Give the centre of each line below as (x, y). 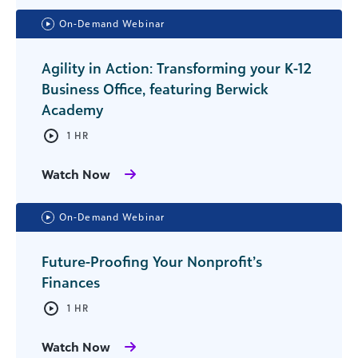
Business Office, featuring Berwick (155, 89)
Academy (74, 109)
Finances (71, 282)
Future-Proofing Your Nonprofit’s (152, 261)
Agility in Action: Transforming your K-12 (177, 68)
